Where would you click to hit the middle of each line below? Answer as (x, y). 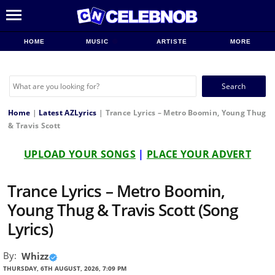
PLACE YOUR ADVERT (199, 154)
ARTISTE (172, 41)
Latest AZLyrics (68, 113)
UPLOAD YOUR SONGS (80, 154)
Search (213, 80)
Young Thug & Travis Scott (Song (123, 210)
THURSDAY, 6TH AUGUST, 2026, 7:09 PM (65, 269)
